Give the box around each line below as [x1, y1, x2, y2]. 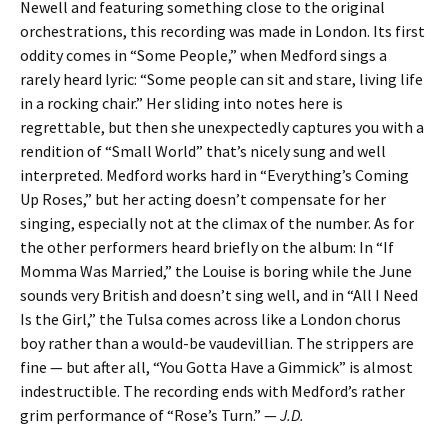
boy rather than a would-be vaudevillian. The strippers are [20, 333, 414, 353]
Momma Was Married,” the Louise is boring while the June [20, 261, 412, 281]
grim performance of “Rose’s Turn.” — [20, 405, 280, 425]
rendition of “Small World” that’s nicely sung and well [20, 141, 386, 161]
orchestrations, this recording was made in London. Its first [20, 21, 425, 41]
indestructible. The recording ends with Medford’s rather [20, 381, 405, 401]
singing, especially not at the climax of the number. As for [20, 213, 414, 233]
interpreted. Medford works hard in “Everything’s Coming [20, 165, 409, 185]
